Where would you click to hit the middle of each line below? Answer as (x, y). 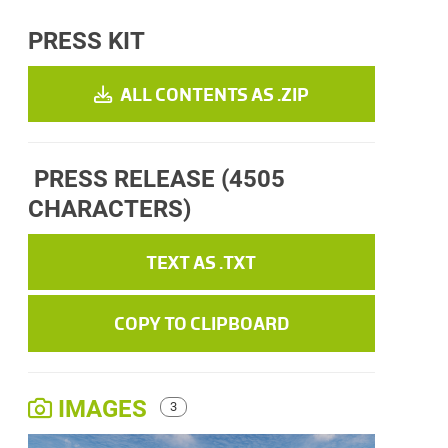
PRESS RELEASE (124, 179)
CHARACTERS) (109, 209)
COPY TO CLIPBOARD (201, 323)
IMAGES (102, 408)
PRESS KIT (86, 41)
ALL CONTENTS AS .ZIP (212, 94)
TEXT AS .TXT (201, 262)
